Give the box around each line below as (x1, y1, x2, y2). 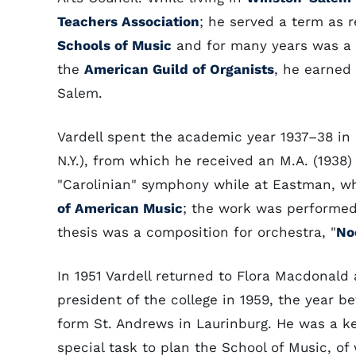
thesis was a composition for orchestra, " (57, 224, 336, 240)
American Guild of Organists (84, 61, 274, 77)
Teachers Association (57, 14, 199, 29)
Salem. (57, 85, 103, 101)
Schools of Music (57, 37, 172, 53)
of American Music (57, 200, 183, 216)
